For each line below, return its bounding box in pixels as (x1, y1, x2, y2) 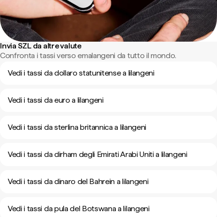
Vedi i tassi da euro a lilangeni (8, 95, 104, 105)
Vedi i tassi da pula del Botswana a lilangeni (8, 204, 150, 213)
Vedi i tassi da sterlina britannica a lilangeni (8, 123, 146, 132)
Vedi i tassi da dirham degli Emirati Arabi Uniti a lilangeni (8, 150, 187, 159)
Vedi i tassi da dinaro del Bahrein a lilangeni (8, 177, 149, 186)
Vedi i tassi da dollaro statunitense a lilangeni (8, 68, 155, 77)
